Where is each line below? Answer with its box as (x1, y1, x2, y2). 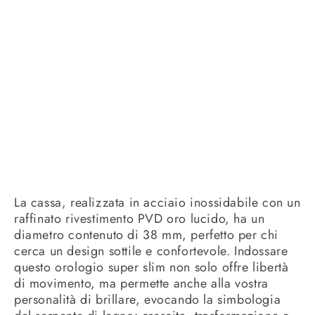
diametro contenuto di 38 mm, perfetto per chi (14, 226, 279, 245)
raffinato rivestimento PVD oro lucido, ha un (14, 210, 265, 229)
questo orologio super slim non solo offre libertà (14, 258, 289, 277)
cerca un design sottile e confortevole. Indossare (14, 242, 288, 261)
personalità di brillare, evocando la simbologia (14, 290, 281, 309)
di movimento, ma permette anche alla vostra (14, 274, 269, 293)
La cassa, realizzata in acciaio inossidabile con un (14, 193, 301, 212)
